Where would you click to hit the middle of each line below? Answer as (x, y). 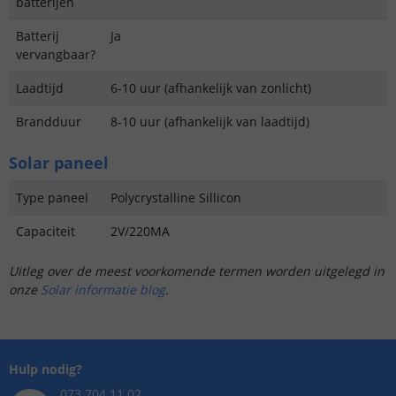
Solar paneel (59, 163)
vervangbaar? (56, 55)
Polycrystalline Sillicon (176, 198)
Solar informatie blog (103, 290)
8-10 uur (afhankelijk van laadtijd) (210, 122)
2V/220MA (140, 232)
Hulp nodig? (46, 369)
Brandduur (49, 122)
